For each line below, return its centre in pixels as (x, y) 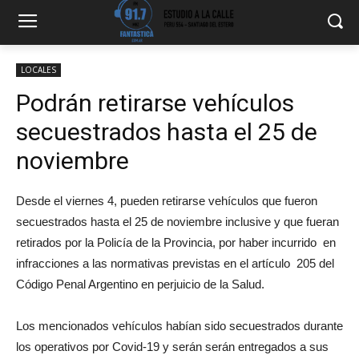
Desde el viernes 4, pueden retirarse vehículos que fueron (167, 201)
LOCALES (38, 70)
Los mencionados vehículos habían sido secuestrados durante (179, 326)
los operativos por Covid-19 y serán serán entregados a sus (172, 347)
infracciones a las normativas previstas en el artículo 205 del (175, 263)
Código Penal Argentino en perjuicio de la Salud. (140, 284)
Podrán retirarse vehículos (155, 103)
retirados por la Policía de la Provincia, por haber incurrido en (176, 242)
